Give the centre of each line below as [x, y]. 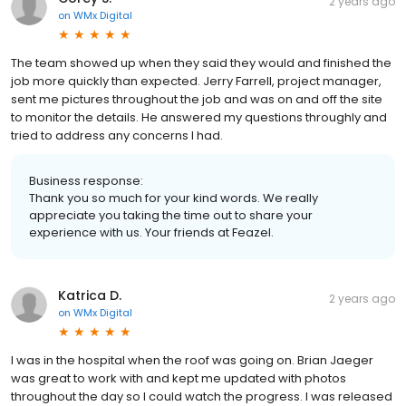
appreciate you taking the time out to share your [171, 216]
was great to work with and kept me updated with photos [179, 379]
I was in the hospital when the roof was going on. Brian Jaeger [192, 361]
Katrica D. [90, 296]
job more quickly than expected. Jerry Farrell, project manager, [196, 82]
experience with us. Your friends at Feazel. [151, 233]
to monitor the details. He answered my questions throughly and [199, 118]
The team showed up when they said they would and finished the [201, 63]
